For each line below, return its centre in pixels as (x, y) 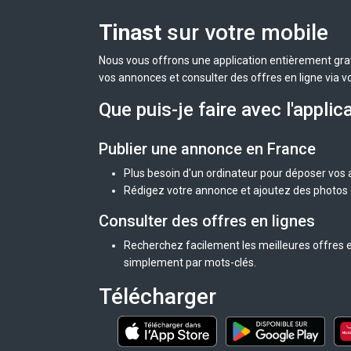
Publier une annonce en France (207, 148)
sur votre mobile (245, 32)
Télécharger (157, 296)
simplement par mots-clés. (190, 262)
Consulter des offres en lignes (207, 221)
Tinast (130, 32)
